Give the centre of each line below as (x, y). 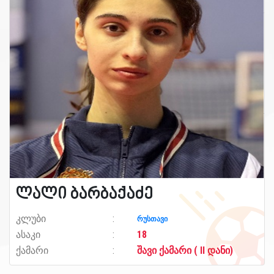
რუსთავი (152, 219)
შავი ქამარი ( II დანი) (185, 250)
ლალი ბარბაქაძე (85, 194)
